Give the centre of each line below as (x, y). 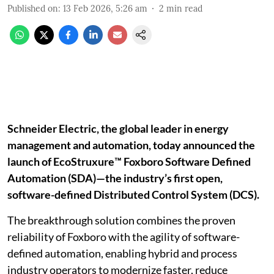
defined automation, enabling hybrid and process (122, 253)
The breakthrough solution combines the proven (121, 220)
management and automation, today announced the (131, 145)
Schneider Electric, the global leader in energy (118, 128)
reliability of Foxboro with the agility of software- (124, 237)
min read (184, 9)
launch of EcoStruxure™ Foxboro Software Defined (129, 161)
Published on (33, 9)
